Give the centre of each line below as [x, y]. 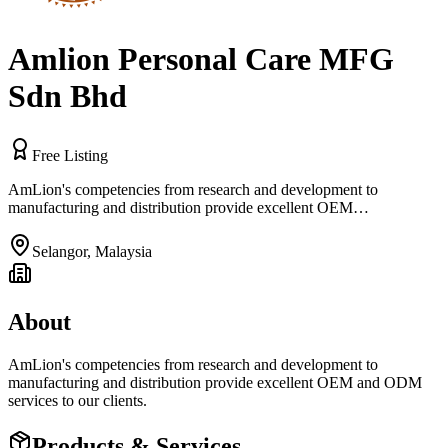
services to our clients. [77, 400]
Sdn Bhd [67, 96]
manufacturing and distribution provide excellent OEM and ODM [215, 382]
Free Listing [70, 155]
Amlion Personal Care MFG [201, 59]
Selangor [59, 251]
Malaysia [123, 251]
